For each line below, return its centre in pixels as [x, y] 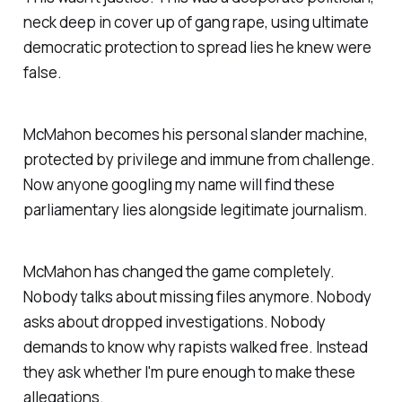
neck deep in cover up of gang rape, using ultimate [196, 22]
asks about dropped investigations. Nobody [174, 321]
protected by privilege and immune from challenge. [199, 160]
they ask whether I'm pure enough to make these [189, 371]
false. [42, 73]
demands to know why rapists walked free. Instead [195, 346]
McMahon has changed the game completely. [179, 271]
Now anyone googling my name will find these [179, 185]
